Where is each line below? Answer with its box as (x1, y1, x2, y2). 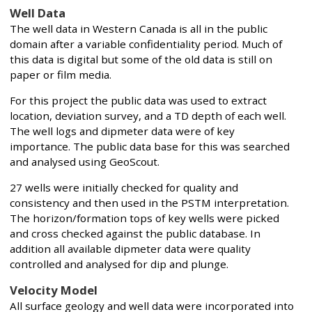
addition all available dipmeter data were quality (10, 242, 251, 256)
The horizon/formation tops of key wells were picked (10, 211, 279, 226)
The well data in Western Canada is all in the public (10, 21, 267, 36)
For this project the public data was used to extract (10, 93, 267, 107)
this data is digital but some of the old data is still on (10, 52, 272, 66)
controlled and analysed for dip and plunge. (10, 257, 228, 272)
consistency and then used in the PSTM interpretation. (10, 196, 289, 210)
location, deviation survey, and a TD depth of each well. (10, 108, 286, 123)
